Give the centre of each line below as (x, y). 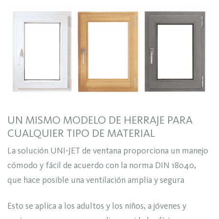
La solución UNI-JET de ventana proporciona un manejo (108, 151)
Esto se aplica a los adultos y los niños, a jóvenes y (97, 206)
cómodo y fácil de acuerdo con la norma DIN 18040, (102, 165)
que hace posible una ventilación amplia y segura (96, 180)
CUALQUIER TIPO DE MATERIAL (81, 133)
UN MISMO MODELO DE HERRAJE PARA (100, 120)
